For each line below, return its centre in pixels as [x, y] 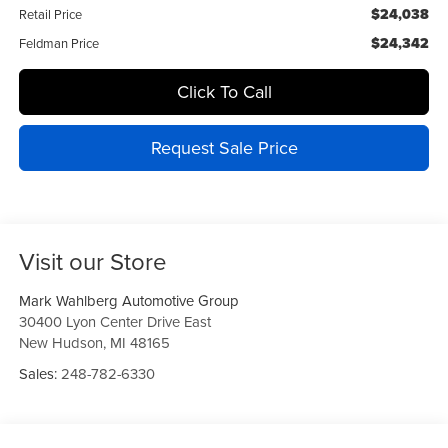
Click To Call [224, 92]
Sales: [39, 374]
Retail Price [50, 14]
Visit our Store [92, 261]
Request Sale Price [224, 148]
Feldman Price [58, 43]
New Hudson [60, 343]
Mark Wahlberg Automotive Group [128, 301]
